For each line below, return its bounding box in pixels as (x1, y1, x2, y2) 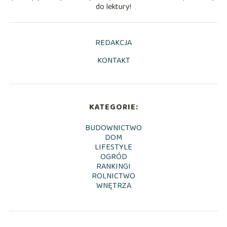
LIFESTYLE (95, 140, 132, 154)
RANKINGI (96, 160, 131, 173)
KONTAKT (97, 54, 130, 67)
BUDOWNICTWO (85, 121, 142, 134)
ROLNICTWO (92, 169, 135, 182)
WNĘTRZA (96, 179, 131, 192)
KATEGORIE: (89, 100, 138, 113)
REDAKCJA (95, 36, 132, 49)
